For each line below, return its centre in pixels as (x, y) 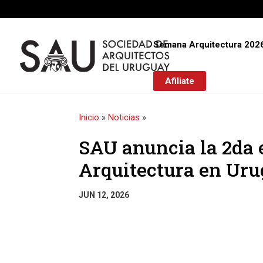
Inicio (89, 117)
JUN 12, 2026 (104, 195)
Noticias (124, 117)
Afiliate (180, 81)
